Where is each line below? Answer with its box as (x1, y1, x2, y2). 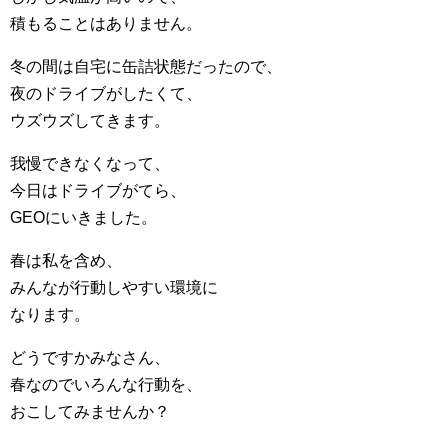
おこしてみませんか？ (10, 403, 170, 420)
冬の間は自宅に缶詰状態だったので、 (10, 58, 282, 75)
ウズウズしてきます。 (10, 112, 170, 129)
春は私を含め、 (10, 252, 122, 269)
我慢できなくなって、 (10, 155, 170, 172)
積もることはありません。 (10, 15, 202, 32)
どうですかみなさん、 (10, 349, 170, 366)
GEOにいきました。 (10, 209, 157, 226)
